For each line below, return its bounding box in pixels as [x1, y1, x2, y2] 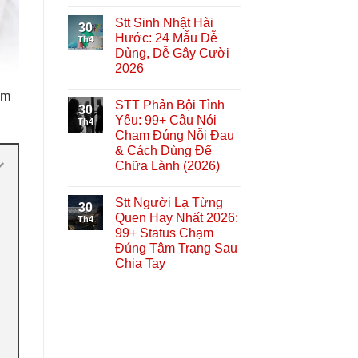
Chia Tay [114, 256, 165, 270]
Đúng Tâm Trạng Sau [114, 241, 237, 255]
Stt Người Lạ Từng [114, 195, 223, 209]
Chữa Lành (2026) [114, 158, 220, 173]
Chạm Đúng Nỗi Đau [114, 128, 234, 142]
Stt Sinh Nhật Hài [114, 15, 213, 30]
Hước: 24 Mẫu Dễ [114, 30, 217, 45]
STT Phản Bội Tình [114, 97, 225, 112]
